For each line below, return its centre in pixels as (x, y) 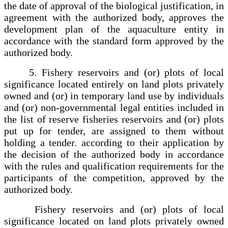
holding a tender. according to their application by (114, 142)
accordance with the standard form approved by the (114, 40)
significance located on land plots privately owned (114, 221)
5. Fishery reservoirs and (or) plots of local (114, 72)
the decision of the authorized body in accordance (114, 154)
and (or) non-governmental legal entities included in (114, 107)
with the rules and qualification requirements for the (114, 166)
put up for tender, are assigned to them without (114, 131)
